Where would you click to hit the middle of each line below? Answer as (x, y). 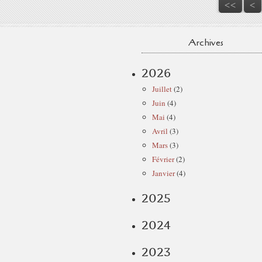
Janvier (163, 173)
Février (163, 159)
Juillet (162, 89)
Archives (206, 43)
